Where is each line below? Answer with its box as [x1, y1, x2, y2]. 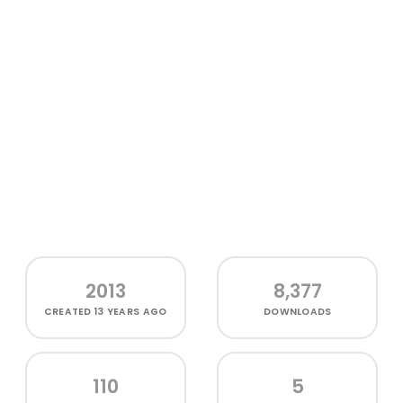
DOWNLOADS [264, 305, 332, 318]
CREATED [43, 305, 95, 318]
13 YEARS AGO [94, 305, 167, 318]
